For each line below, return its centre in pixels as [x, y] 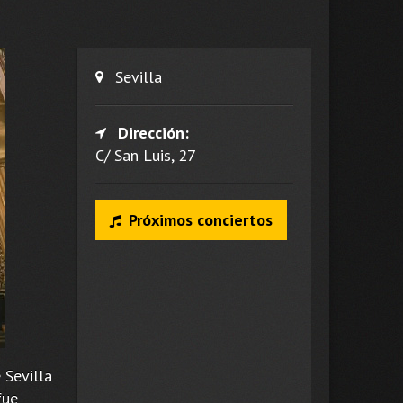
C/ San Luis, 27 [146, 155]
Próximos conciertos [200, 219]
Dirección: [153, 132]
